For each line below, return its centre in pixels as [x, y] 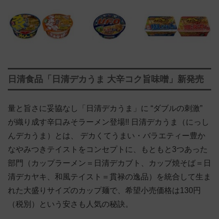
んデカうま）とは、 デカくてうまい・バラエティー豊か [107, 135]
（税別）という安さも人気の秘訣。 [70, 204]
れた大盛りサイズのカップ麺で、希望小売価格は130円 [104, 190]
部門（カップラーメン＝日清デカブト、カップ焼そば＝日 [109, 163]
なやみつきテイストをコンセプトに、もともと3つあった [108, 149]
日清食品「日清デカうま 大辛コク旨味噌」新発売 [106, 79]
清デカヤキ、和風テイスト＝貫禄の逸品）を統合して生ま [109, 176]
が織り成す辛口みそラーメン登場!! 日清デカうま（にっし [109, 122]
